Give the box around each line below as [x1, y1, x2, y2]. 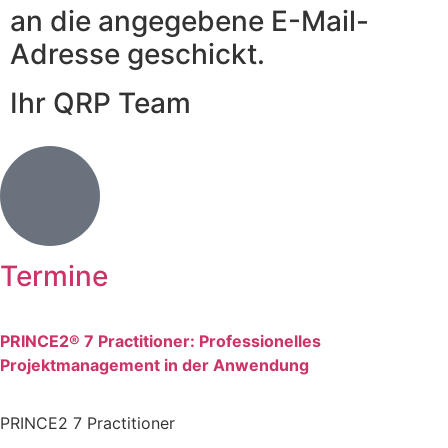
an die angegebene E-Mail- [10, 4, 369, 38]
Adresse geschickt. [10, 37, 265, 71]
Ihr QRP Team [10, 86, 191, 120]
